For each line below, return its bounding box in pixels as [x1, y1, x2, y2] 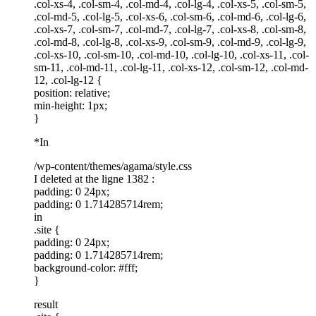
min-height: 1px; [34, 99, 107, 111]
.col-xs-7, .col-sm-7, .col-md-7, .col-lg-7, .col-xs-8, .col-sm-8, [34, 23, 306, 35]
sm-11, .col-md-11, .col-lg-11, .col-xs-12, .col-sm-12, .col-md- [34, 61, 308, 73]
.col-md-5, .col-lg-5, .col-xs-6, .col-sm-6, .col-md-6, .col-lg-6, [34, 10, 306, 23]
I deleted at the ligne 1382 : [34, 172, 154, 185]
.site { [34, 223, 60, 236]
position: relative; [34, 86, 110, 99]
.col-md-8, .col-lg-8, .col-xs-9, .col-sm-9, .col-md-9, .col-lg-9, [34, 35, 306, 48]
